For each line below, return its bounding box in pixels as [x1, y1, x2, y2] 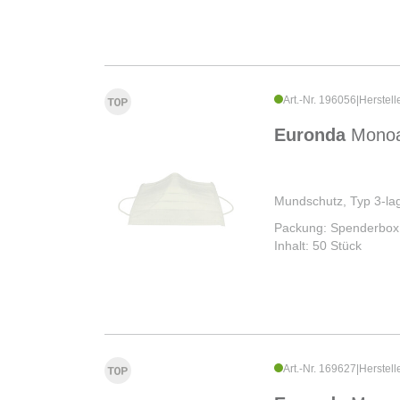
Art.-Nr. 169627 [283, 362, 356, 375]
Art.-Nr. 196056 [283, 93, 356, 106]
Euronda [274, 124, 351, 145]
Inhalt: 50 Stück [274, 237, 362, 253]
